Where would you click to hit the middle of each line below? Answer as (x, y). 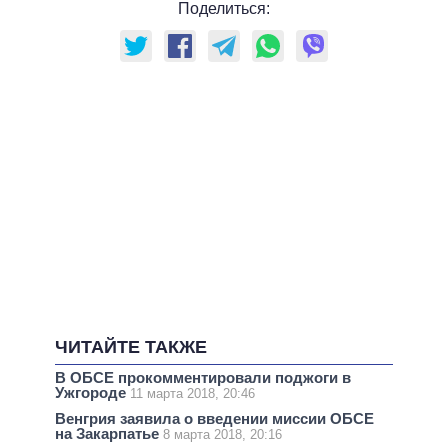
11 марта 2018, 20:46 (192, 393)
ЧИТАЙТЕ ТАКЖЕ (131, 346)
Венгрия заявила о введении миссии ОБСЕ (214, 418)
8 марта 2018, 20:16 (222, 434)
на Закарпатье (109, 433)
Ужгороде (92, 392)
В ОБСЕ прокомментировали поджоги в (203, 377)
